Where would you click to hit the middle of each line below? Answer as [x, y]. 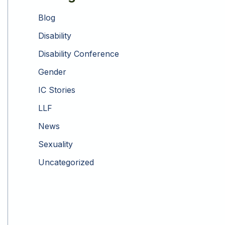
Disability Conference [79, 54]
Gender [52, 72]
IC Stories [57, 90]
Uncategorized [66, 162]
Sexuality [55, 144]
